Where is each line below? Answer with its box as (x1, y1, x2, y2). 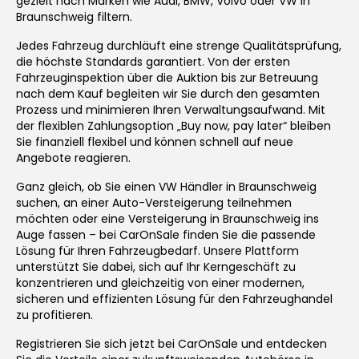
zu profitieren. (16, 306, 93, 323)
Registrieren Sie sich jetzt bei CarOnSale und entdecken (16, 335, 327, 352)
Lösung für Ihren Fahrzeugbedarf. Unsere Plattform (16, 242, 299, 259)
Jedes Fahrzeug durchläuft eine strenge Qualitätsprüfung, (16, 37, 341, 54)
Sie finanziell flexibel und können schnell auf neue (16, 133, 293, 150)
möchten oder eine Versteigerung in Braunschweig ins (16, 210, 319, 227)
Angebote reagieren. (16, 149, 131, 166)
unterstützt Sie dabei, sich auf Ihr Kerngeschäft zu (16, 258, 296, 275)
